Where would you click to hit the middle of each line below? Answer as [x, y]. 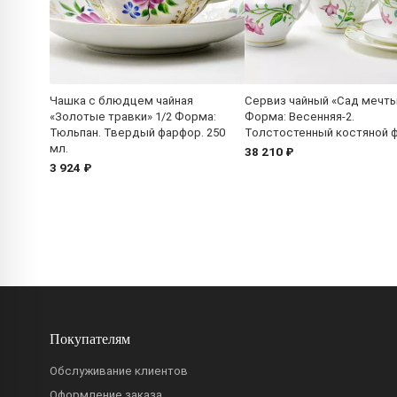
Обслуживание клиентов [119, 370]
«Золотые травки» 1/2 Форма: [133, 117]
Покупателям [90, 338]
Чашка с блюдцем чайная [121, 101]
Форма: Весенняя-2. [300, 117]
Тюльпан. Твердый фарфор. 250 [137, 133]
